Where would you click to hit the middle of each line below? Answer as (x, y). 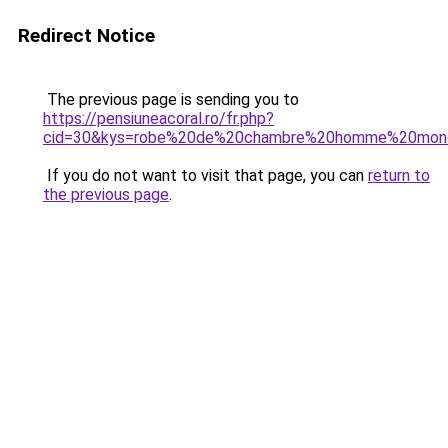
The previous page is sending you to (171, 99)
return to (399, 175)
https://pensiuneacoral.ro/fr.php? (158, 118)
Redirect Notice (86, 35)
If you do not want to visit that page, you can (205, 175)
